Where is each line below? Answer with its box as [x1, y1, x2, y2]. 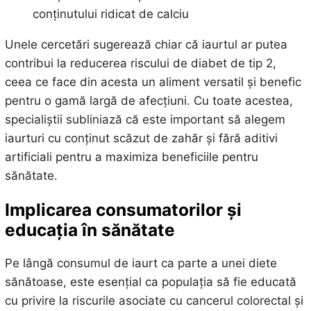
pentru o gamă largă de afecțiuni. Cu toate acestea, [4, 94, 293, 108]
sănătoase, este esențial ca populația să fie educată [4, 274, 296, 289]
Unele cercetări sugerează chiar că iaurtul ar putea [4, 37, 287, 52]
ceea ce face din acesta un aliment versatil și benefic [4, 75, 301, 90]
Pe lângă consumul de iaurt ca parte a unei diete [4, 255, 277, 270]
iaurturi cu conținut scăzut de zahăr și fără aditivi [4, 131, 278, 146]
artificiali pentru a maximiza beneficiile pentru [4, 150, 258, 165]
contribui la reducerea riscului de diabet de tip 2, [4, 56, 276, 71]
